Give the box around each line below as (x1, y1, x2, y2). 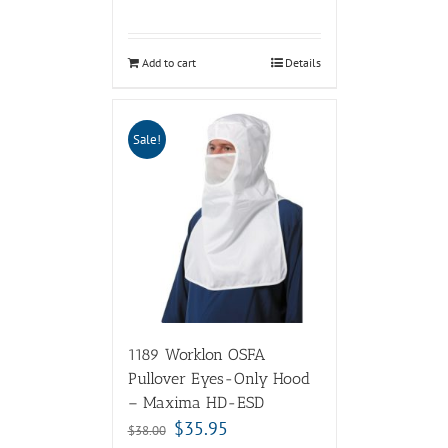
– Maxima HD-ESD (127, 392, 264, 412)
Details (284, 54, 321, 70)
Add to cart (141, 54, 196, 70)
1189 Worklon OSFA (127, 344, 265, 364)
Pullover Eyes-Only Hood (127, 368, 310, 388)
